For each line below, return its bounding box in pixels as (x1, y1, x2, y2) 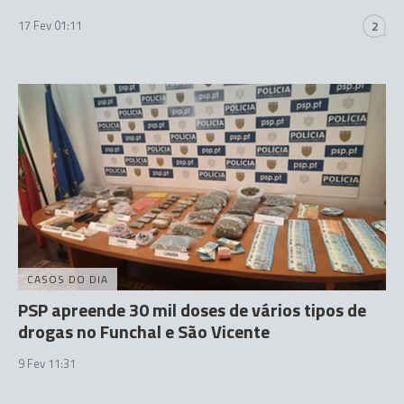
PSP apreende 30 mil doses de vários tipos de (18, 296, 366, 324)
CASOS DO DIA (27, 271, 108, 288)
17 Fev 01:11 (18, 15, 82, 34)
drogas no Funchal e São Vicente (18, 317, 270, 345)
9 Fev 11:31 (18, 354, 76, 372)
